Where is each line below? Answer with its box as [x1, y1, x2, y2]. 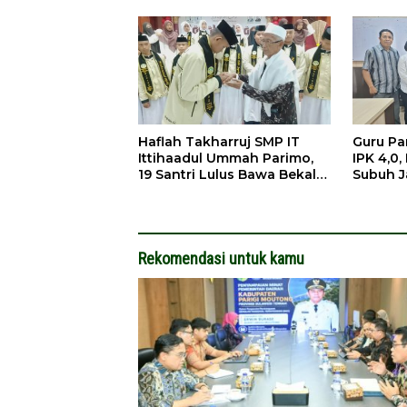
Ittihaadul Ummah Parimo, [138, 150, 313, 167]
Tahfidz [138, 183, 189, 200]
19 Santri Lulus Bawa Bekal [138, 166, 316, 184]
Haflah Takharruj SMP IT [138, 134, 300, 151]
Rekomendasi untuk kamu [138, 249, 304, 269]
